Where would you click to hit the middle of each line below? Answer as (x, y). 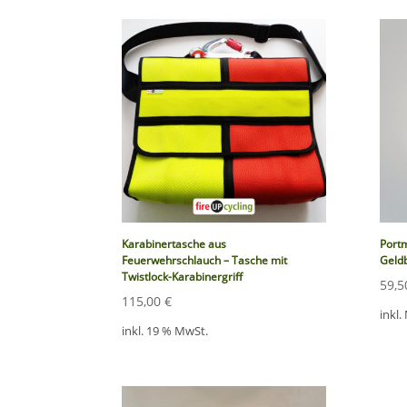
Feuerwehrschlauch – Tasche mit (205, 260)
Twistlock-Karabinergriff (183, 276)
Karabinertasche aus (174, 243)
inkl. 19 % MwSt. (165, 332)
